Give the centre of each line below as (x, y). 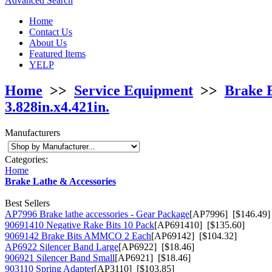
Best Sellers (27, 203)
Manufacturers (32, 132)
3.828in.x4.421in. (57, 107)
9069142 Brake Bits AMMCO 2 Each (78, 236)
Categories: (26, 159)
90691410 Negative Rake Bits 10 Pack (80, 225)
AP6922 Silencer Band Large (62, 246)
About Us (48, 43)
